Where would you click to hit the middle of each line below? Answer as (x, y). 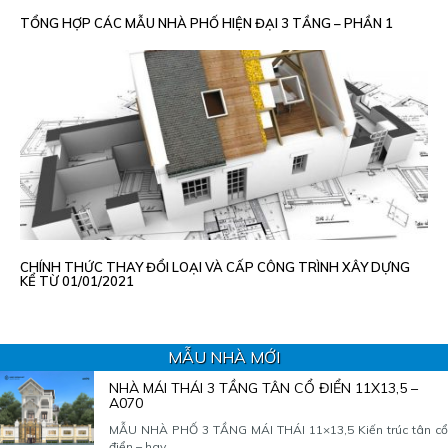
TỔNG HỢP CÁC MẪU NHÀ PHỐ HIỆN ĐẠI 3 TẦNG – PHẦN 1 (206, 23)
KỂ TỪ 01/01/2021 (77, 281)
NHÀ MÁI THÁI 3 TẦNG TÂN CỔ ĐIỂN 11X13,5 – (263, 387)
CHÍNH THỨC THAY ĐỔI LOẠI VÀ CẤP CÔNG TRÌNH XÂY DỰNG (215, 267)
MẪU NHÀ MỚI (224, 356)
